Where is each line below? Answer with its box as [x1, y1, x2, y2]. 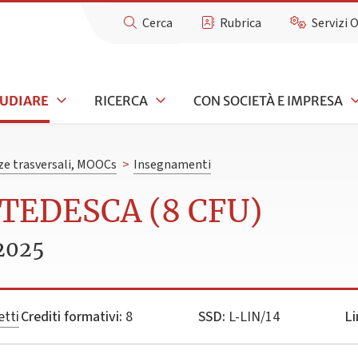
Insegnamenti [133, 156, 211, 174]
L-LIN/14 [225, 306, 280, 327]
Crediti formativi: [21, 306, 123, 327]
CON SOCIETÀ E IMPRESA [193, 92, 343, 109]
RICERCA [94, 92, 148, 109]
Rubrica [220, 14, 262, 32]
